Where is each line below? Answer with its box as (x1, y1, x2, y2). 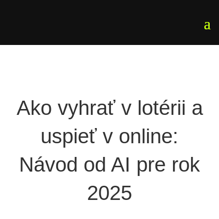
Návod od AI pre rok (19, 153, 200, 176)
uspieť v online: (41, 125, 178, 148)
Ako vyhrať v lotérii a (16, 96, 203, 119)
